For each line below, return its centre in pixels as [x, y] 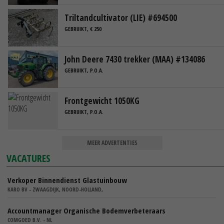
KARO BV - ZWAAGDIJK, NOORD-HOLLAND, [55, 189]
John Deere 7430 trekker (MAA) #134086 [135, 59]
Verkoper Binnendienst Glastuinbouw [67, 180]
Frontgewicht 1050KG [102, 100]
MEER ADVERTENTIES [112, 142]
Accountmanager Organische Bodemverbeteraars [86, 210]
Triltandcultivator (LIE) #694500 [121, 17]
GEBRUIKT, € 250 [83, 29]
